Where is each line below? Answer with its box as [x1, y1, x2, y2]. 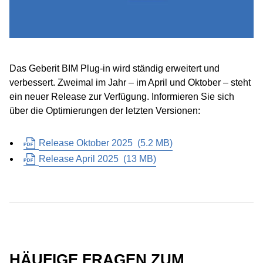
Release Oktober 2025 [39, 138, 133, 148]
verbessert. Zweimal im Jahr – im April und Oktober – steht [9, 77, 251, 87]
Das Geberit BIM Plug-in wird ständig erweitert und [9, 63, 220, 73]
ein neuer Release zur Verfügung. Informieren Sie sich [9, 92, 234, 102]
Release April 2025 [39, 154, 119, 164]
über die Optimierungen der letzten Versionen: [9, 106, 200, 116]
